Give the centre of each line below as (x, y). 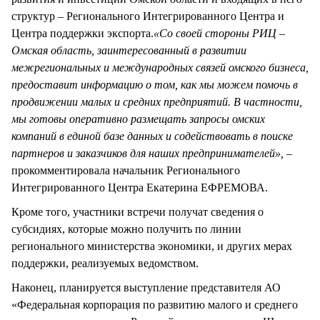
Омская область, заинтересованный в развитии (129, 51)
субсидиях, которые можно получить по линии (126, 229)
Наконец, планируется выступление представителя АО (146, 288)
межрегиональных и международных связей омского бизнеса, (160, 68)
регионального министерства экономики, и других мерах (152, 246)
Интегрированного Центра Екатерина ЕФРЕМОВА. (140, 188)
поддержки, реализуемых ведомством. (105, 264)
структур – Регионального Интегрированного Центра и (148, 16)
